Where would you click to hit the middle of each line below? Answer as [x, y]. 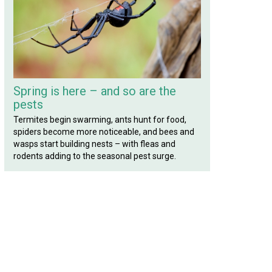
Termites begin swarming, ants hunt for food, [100, 120]
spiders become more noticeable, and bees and [104, 132]
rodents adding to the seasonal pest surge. [95, 156]
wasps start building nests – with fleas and [94, 144]
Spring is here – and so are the [95, 91]
